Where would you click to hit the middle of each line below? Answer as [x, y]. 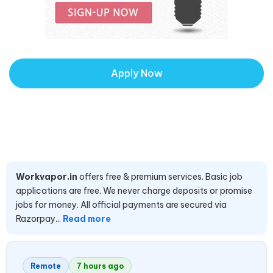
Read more [87, 219]
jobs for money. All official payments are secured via [121, 205]
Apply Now [136, 73]
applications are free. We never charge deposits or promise [134, 191]
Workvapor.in [47, 177]
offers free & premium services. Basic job [160, 177]
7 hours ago [100, 266]
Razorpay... [39, 219]
